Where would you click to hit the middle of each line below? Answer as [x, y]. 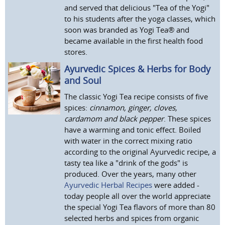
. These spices [188, 118]
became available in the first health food [134, 40]
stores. [76, 51]
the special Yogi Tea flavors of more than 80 [140, 207]
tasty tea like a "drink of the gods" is [126, 162]
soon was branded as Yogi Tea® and [127, 29]
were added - [176, 185]
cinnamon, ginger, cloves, [134, 107]
